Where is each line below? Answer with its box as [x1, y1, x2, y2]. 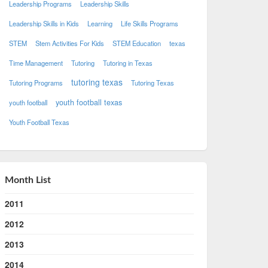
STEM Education [112, 38, 161, 48]
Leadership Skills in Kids [8, 18, 79, 28]
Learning [87, 18, 112, 28]
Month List [4, 175, 51, 185]
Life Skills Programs [120, 18, 178, 28]
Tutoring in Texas [102, 57, 153, 68]
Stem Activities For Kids [35, 38, 104, 48]
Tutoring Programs [8, 77, 63, 87]
